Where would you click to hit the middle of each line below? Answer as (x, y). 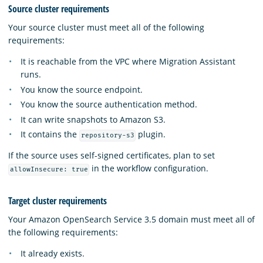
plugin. (151, 134)
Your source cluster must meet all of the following (106, 28)
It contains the (50, 134)
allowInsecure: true (49, 170)
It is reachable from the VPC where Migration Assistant (128, 62)
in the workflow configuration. (149, 168)
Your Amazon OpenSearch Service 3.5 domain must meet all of (131, 220)
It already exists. (53, 254)
